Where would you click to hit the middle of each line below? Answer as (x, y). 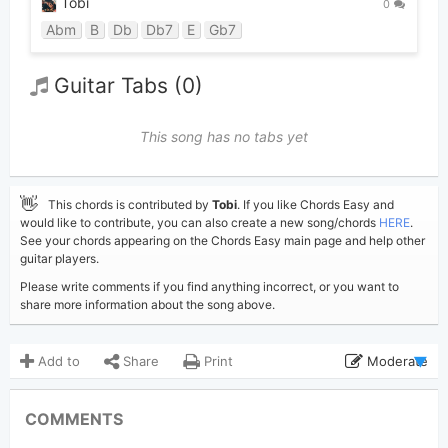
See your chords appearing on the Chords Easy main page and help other (222, 241)
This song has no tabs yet (224, 137)
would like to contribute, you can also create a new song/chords (199, 223)
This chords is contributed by (130, 205)
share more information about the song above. (147, 305)
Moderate (397, 361)
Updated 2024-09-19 (221, 403)
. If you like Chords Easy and (315, 205)
